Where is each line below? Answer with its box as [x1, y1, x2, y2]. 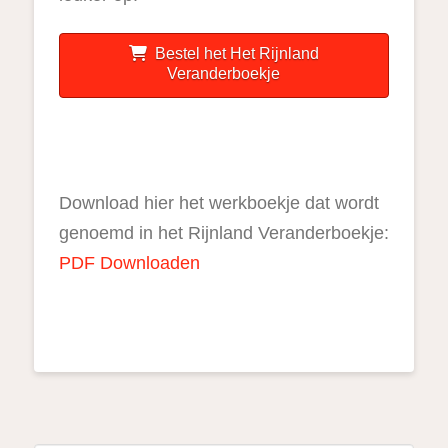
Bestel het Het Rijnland [154, 45, 319, 63]
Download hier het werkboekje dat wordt [58, 193, 379, 214]
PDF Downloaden [58, 253, 200, 274]
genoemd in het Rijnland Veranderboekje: [58, 223, 389, 244]
